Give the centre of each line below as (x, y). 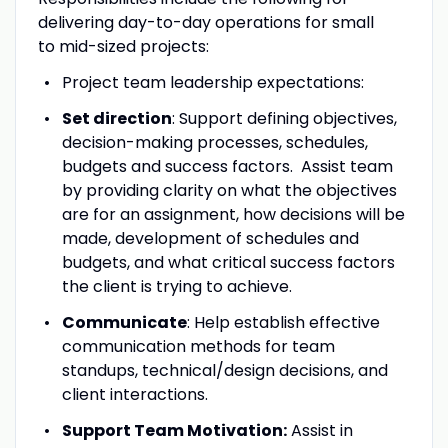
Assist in (319, 430)
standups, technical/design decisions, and (224, 370)
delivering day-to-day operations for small (205, 22)
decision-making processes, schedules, (214, 142)
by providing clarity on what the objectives (229, 190)
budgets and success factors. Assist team (227, 166)
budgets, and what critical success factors (228, 262)
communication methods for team (198, 346)
